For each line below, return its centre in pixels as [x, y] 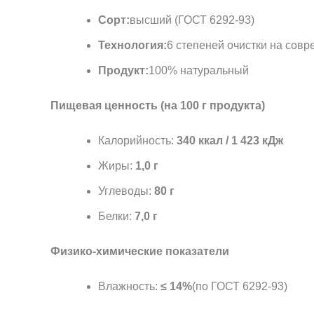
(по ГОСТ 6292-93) [240, 286]
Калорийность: [137, 140]
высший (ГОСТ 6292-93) [192, 20]
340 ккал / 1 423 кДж [230, 140]
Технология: [132, 45]
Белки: [116, 216]
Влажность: [129, 286]
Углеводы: [126, 191]
